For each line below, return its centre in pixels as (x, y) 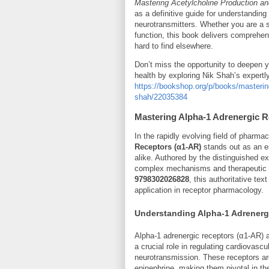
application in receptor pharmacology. (199, 190)
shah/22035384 (161, 97)
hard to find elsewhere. (174, 46)
